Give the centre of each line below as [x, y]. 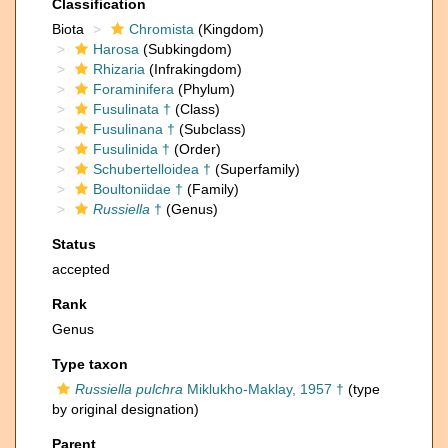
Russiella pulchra [129, 389]
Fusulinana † [134, 129]
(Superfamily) [255, 169]
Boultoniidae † [138, 189]
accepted [81, 269]
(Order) [195, 149]
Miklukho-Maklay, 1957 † [263, 389]
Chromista [161, 29]
